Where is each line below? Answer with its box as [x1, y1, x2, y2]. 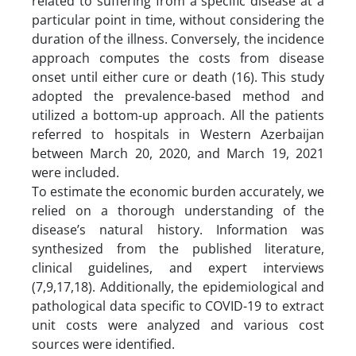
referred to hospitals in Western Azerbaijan [32, 125, 324, 143]
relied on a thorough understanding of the [32, 201, 324, 219]
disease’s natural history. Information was [32, 220, 324, 238]
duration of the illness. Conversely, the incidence [32, 29, 324, 48]
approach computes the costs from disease [32, 48, 324, 67]
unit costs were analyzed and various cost [32, 315, 324, 334]
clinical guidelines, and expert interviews [32, 258, 324, 277]
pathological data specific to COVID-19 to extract [32, 296, 324, 315]
